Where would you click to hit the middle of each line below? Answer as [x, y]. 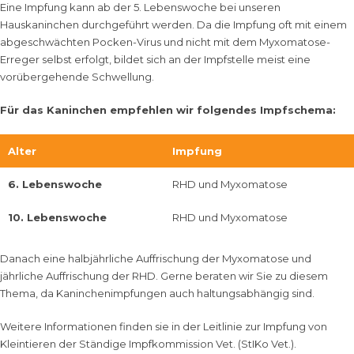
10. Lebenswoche [57, 217]
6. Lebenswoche [55, 184]
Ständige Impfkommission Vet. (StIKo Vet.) [186, 344]
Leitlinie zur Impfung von [265, 326]
